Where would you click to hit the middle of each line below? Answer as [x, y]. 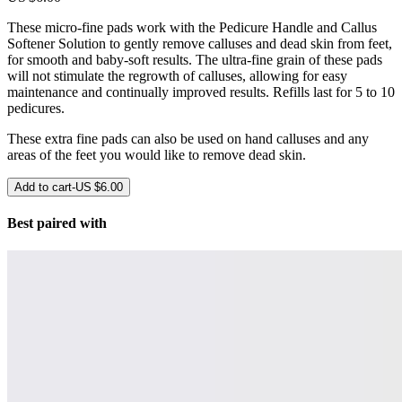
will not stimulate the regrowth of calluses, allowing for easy [177, 75]
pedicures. [36, 108]
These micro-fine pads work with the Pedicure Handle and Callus [192, 27]
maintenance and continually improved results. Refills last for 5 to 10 [201, 92]
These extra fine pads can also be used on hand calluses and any [188, 138]
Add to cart [43, 187]
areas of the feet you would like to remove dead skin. [157, 154]
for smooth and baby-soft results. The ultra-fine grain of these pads [195, 59]
